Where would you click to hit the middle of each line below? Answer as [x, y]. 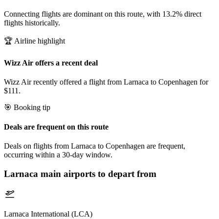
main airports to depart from [97, 174]
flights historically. [32, 22]
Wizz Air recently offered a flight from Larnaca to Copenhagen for [106, 82]
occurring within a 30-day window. [58, 154]
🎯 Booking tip [27, 108]
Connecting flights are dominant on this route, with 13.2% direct [103, 14]
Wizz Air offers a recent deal [51, 63]
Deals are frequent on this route [56, 127]
